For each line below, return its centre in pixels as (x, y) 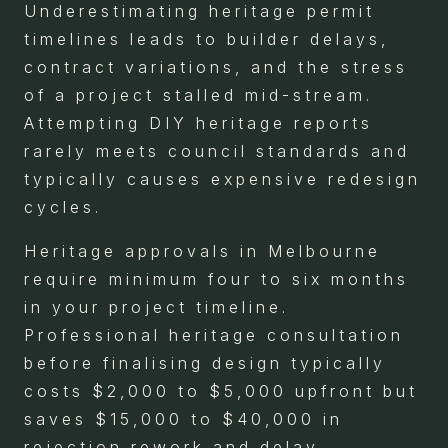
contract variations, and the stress (216, 66)
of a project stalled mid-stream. (198, 94)
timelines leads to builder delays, (206, 38)
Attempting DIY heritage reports (198, 122)
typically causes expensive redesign (222, 178)
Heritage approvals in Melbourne (202, 250)
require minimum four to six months (216, 278)
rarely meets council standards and (217, 150)
